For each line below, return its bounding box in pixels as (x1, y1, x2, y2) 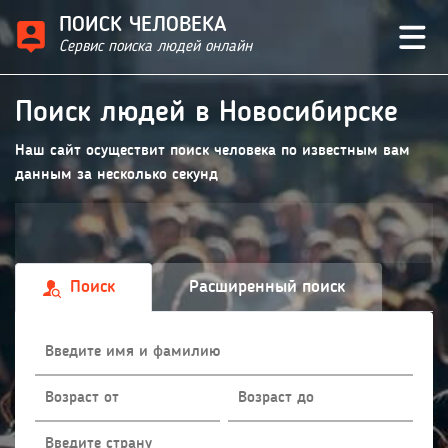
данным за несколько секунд (15, 167, 218, 183)
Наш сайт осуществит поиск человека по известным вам (15, 143, 410, 159)
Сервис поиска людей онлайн (59, 39, 252, 55)
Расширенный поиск (189, 278, 345, 296)
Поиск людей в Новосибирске (15, 98, 398, 128)
